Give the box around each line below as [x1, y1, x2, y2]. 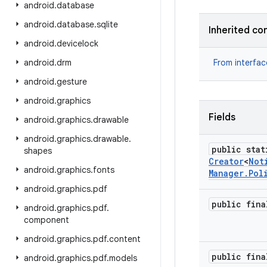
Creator [209, 156, 244, 167]
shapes [24, 145, 52, 156]
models [109, 253, 137, 263]
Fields [209, 111, 235, 123]
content [109, 234, 141, 244]
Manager [209, 167, 244, 179]
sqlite [97, 19, 118, 30]
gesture [57, 76, 87, 87]
